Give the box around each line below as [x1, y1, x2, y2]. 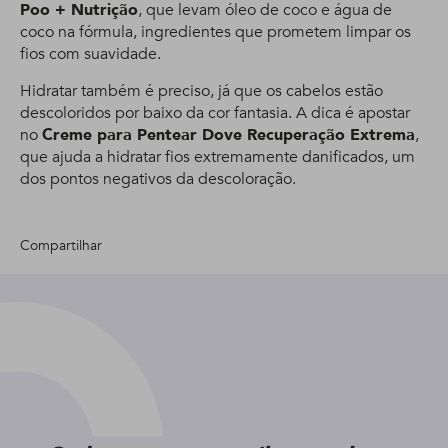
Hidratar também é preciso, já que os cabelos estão [20, 79, 383, 102]
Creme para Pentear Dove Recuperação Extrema [42, 123, 415, 146]
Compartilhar [20, 235, 102, 255]
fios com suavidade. [20, 42, 161, 65]
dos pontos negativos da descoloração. [20, 167, 296, 190]
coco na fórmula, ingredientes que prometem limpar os [20, 20, 411, 43]
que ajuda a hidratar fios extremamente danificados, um [20, 145, 415, 168]
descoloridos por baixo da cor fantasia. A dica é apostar [20, 101, 410, 124]
